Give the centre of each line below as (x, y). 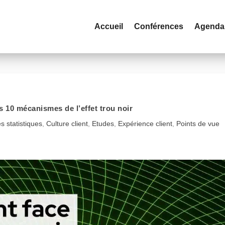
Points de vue (198, 124)
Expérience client (145, 124)
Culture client (67, 124)
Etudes (103, 124)
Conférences (159, 26)
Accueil (109, 26)
